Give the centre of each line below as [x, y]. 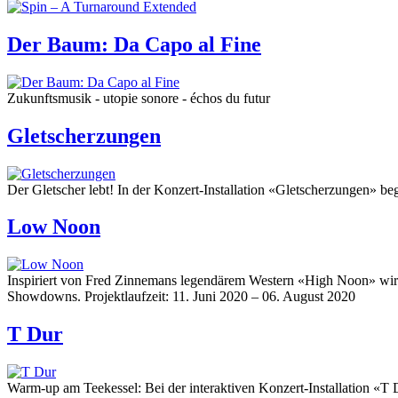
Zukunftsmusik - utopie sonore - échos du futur [139, 98]
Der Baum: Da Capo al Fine [134, 44]
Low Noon [54, 227]
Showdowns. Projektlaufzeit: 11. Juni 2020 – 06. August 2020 [181, 297]
